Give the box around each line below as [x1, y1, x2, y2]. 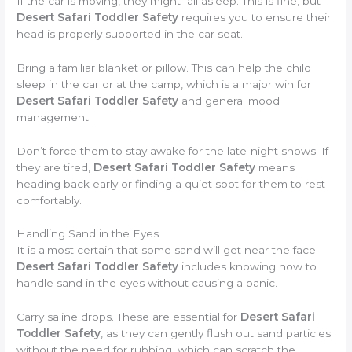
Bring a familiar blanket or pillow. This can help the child [16, 60, 312, 74]
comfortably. [16, 193, 82, 207]
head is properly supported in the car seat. [16, 27, 244, 40]
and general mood [178, 93, 280, 107]
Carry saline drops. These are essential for [16, 310, 241, 324]
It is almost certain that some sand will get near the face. [16, 244, 319, 257]
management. [16, 110, 92, 123]
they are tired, [16, 160, 94, 174]
